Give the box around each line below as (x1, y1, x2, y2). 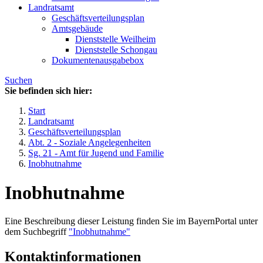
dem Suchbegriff (5, 227, 69, 237)
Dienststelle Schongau (75, 45, 157, 55)
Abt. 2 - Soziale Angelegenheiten (28, 137, 151, 148)
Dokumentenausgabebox (52, 55, 144, 66)
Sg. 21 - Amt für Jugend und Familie (28, 148, 164, 159)
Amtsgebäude (52, 23, 103, 34)
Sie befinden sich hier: (5, 86, 92, 96)
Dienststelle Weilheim (75, 34, 156, 45)
